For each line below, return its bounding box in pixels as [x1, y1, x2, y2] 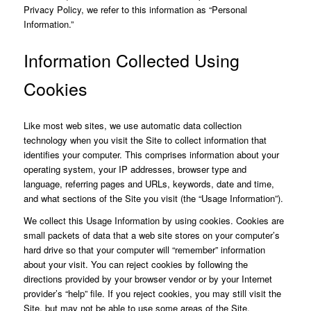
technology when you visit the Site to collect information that [23, 133, 267, 146]
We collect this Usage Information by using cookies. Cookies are [23, 213, 284, 227]
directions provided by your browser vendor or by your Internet [23, 271, 272, 285]
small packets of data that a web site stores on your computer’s [23, 228, 280, 242]
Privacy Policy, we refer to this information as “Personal [23, 3, 247, 17]
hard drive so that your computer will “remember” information [23, 242, 265, 256]
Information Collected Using [23, 47, 239, 73]
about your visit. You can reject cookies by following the [23, 257, 248, 271]
